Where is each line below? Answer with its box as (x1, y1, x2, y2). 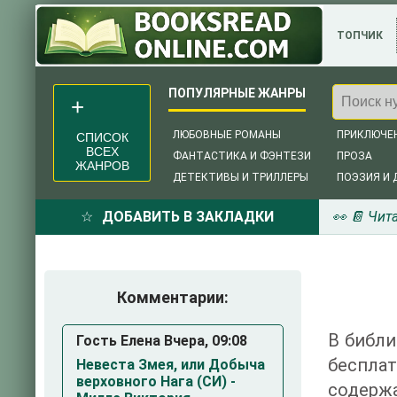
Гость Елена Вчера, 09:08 (76, 332, 247, 349)
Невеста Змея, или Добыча (76, 356, 265, 373)
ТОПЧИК (337, 29, 383, 42)
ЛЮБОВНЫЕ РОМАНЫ (173, 128, 281, 141)
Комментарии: (117, 288, 229, 307)
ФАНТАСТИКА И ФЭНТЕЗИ (173, 150, 311, 162)
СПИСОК (75, 129, 128, 144)
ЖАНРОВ (74, 158, 129, 173)
